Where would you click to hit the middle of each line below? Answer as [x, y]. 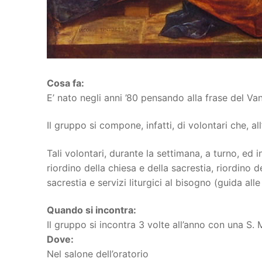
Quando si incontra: [92, 210]
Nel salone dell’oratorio [98, 254]
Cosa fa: [65, 83]
